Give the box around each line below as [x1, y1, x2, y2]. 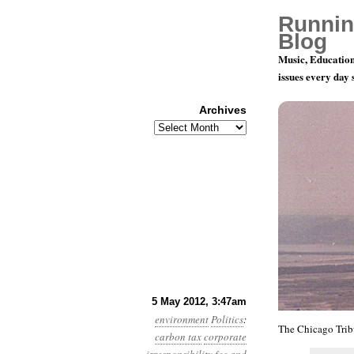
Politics [211, 312, 243, 326]
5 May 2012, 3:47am [152, 296, 247, 307]
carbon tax [155, 330, 201, 344]
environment [155, 312, 209, 326]
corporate [204, 330, 247, 344]
